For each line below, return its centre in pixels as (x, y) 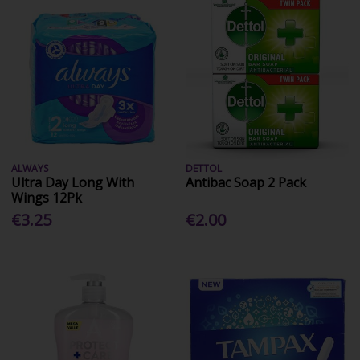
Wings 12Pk (47, 197)
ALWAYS (30, 168)
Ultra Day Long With (73, 182)
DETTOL (204, 168)
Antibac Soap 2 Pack (246, 182)
